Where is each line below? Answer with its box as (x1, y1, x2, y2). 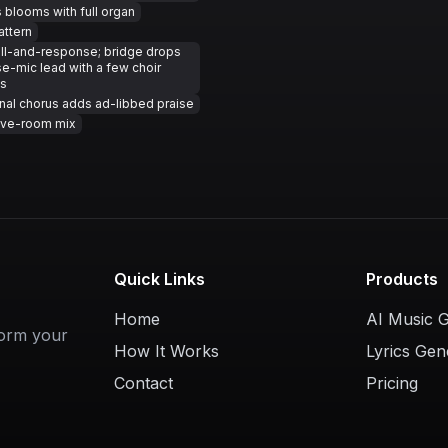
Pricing (366, 373, 419, 393)
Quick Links (113, 269, 205, 289)
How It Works (113, 341, 219, 361)
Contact (113, 373, 173, 393)
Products (366, 269, 439, 289)
